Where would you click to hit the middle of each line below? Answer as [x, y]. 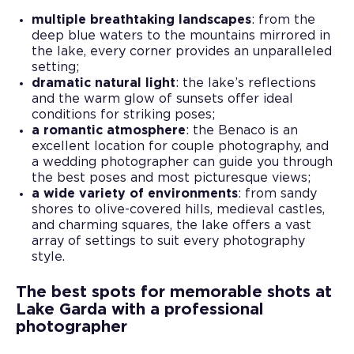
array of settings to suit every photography [168, 241]
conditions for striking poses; [123, 114]
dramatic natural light [104, 83]
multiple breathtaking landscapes [141, 19]
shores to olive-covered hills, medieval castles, [178, 209]
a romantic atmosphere [109, 130]
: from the [283, 19]
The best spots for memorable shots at [174, 292]
